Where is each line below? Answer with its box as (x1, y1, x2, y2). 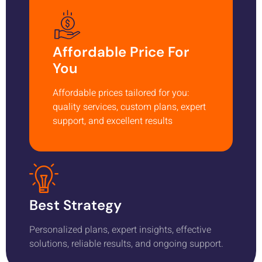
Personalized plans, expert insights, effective (29, 222, 211, 237)
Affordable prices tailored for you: (53, 85, 189, 100)
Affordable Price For (53, 42, 189, 61)
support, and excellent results (53, 113, 173, 128)
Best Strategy (29, 195, 122, 214)
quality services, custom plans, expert (53, 99, 206, 114)
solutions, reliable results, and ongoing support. (29, 236, 223, 251)
